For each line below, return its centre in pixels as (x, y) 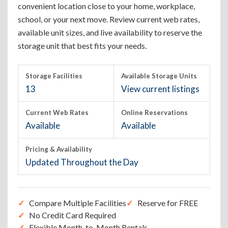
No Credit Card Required (73, 215)
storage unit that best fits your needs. (82, 46)
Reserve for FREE (168, 203)
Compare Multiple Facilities (78, 203)
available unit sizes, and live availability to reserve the (110, 32)
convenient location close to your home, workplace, (106, 6)
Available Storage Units (159, 76)
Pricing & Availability (59, 149)
